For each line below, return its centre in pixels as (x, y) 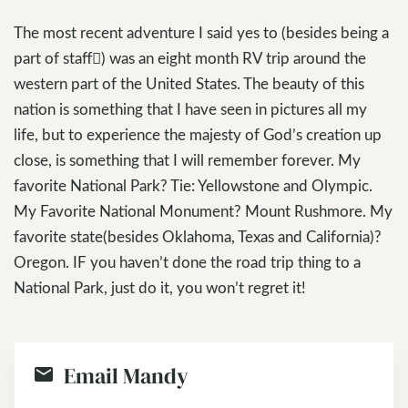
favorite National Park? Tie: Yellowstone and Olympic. (193, 185)
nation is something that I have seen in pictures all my (190, 109)
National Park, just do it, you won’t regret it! (160, 287)
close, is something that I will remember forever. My (187, 160)
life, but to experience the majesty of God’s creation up (198, 134)
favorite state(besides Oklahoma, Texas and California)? (198, 236)
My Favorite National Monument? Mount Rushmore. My (203, 211)
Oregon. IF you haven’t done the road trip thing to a (187, 262)
